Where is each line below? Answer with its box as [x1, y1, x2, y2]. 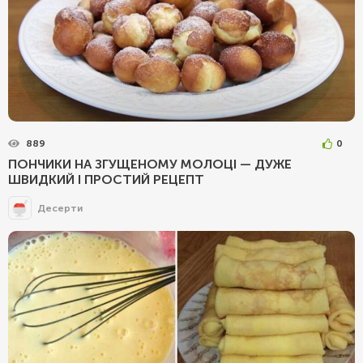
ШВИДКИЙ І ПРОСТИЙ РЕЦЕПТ [8, 172, 204, 188]
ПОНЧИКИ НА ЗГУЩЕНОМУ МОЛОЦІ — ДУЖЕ [8, 156, 292, 173]
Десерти [37, 202, 83, 214]
